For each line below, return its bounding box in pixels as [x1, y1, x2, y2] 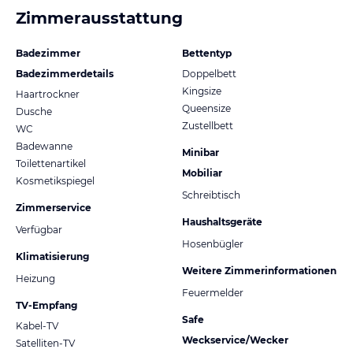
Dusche [16, 105, 52, 117]
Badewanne [16, 139, 72, 152]
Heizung [16, 272, 55, 284]
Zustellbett [182, 119, 233, 132]
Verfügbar [16, 223, 62, 236]
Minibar [182, 146, 219, 158]
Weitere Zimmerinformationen [182, 264, 336, 277]
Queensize [182, 102, 231, 114]
